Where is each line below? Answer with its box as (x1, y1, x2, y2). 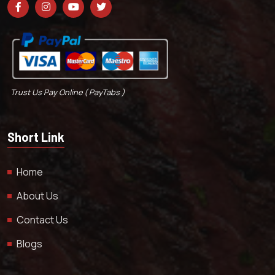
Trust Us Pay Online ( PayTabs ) (10, 87, 125, 98)
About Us (17, 189, 58, 203)
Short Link (7, 130, 64, 145)
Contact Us (17, 213, 68, 227)
